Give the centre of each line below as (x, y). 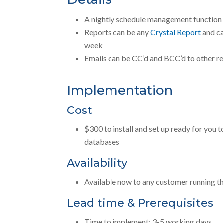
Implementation (120, 90)
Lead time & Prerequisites (140, 203)
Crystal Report (176, 32)
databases (102, 141)
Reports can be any (117, 32)
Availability (97, 163)
